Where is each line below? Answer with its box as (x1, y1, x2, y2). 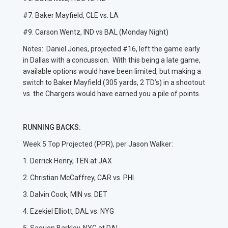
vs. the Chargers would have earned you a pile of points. (23, 90, 205, 98)
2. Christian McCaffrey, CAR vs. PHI (23, 174, 137, 182)
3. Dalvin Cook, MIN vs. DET (23, 190, 110, 199)
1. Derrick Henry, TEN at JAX (23, 157, 113, 165)
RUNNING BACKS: (23, 123, 81, 132)
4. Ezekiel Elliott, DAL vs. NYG (23, 207, 117, 216)
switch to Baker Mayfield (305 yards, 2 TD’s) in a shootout (23, 78, 205, 87)
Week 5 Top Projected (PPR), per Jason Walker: (23, 140, 175, 149)
